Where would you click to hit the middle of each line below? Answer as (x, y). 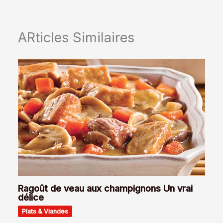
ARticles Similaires (76, 37)
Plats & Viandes (45, 211)
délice (31, 197)
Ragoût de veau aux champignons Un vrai (106, 188)
